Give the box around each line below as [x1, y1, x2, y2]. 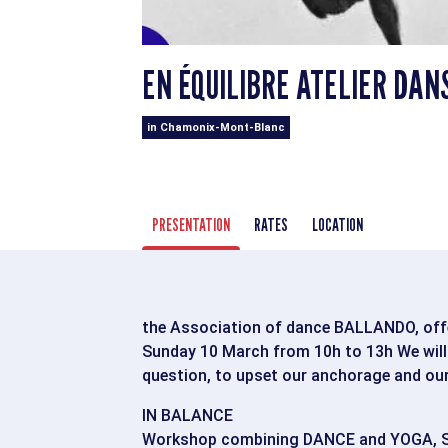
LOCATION [312, 213, 363, 235]
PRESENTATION [152, 213, 230, 235]
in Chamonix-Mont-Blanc [147, 120, 285, 134]
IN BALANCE [142, 405, 233, 425]
